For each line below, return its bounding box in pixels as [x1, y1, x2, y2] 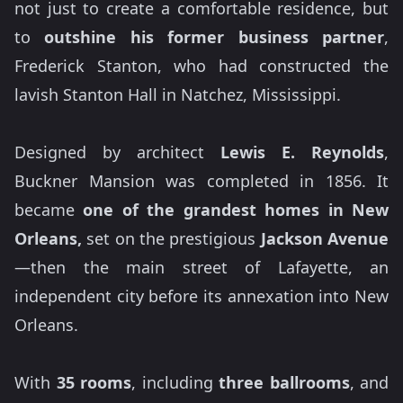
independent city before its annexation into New [14, 285, 389, 308]
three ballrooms [219, 372, 350, 394]
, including [131, 372, 219, 394]
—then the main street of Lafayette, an [14, 256, 389, 279]
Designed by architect [14, 141, 220, 164]
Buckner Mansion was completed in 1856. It [14, 170, 389, 193]
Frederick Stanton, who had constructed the [14, 55, 389, 77]
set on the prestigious [82, 228, 261, 250]
